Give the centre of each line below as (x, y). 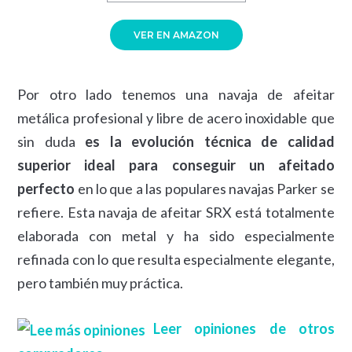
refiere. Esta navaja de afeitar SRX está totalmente (176, 212)
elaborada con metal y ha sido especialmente (176, 235)
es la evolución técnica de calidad (210, 141)
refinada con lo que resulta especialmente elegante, (176, 259)
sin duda (51, 141)
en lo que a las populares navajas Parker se (205, 188)
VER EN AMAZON (176, 35)
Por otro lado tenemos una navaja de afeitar (176, 94)
